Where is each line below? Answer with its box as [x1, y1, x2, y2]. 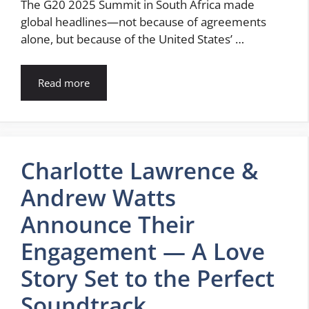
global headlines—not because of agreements [21, 13, 266, 30]
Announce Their [21, 209, 195, 241]
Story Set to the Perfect [21, 263, 275, 295]
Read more [38, 76, 90, 90]
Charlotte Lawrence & [21, 155, 258, 187]
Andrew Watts [21, 182, 176, 214]
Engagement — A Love [21, 236, 265, 268]
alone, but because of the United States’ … [21, 30, 244, 47]
